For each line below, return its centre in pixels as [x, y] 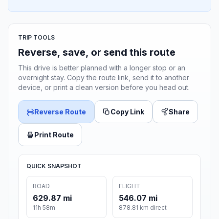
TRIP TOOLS [36, 38]
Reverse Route [60, 112]
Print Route [54, 135]
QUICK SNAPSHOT [54, 166]
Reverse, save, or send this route [97, 53]
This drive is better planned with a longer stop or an [102, 68]
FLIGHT [130, 186]
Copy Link [127, 112]
